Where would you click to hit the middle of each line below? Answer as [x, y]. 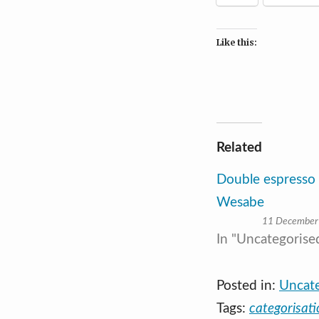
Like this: [237, 42]
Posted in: [248, 286]
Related [239, 147]
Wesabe [240, 202]
